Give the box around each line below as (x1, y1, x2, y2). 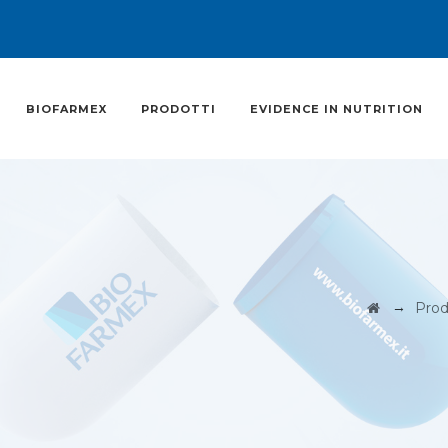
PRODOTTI (141, 102, 217, 116)
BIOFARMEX (26, 102, 108, 116)
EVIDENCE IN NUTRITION (250, 102, 424, 116)
